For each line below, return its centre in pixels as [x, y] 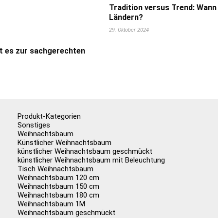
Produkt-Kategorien [49, 116]
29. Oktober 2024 [129, 30]
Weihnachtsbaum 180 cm [59, 195]
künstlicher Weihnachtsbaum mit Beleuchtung [91, 160]
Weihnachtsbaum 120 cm [59, 178]
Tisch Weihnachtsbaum [56, 169]
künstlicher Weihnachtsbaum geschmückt [85, 151]
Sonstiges [34, 125]
